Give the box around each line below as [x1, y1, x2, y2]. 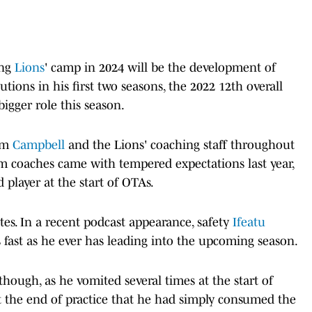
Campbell [13, 137, 65, 152]
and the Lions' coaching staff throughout [65, 137, 295, 152]
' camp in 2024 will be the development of [45, 60, 276, 75]
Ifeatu [233, 214, 265, 229]
